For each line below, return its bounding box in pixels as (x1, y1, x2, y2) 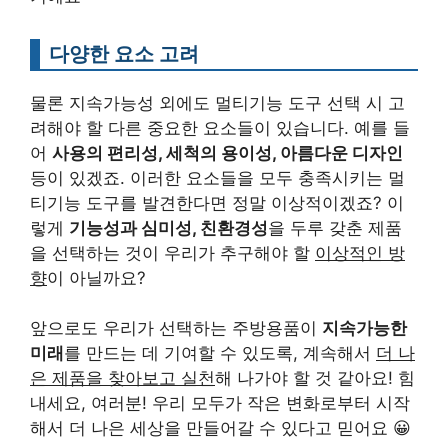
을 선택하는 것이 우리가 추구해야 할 (30, 242, 315, 263)
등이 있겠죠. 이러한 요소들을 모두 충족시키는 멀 (30, 167, 405, 188)
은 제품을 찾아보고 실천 (30, 368, 215, 389)
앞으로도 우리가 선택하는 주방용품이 (30, 318, 322, 339)
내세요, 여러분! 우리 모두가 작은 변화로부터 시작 (30, 393, 410, 414)
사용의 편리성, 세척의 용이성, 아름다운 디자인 (52, 142, 403, 163)
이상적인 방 (315, 242, 405, 263)
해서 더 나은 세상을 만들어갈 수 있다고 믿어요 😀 (30, 418, 411, 439)
